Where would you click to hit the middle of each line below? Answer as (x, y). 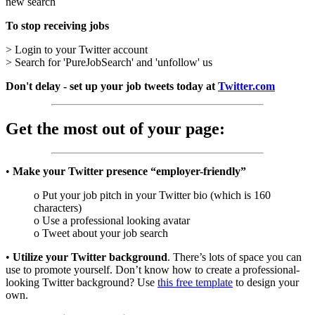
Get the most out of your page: (115, 128)
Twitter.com (246, 86)
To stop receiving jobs (57, 26)
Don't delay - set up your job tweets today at (112, 86)
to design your (266, 282)
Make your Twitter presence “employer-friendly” (129, 171)
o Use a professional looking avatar (112, 220)
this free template (195, 282)
